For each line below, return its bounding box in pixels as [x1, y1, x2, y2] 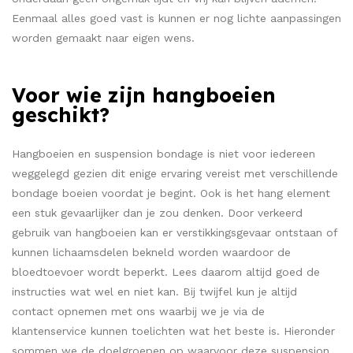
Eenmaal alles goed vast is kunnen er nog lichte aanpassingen [12, 11, 341, 24]
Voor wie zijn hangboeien [12, 83, 276, 107]
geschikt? [12, 102, 110, 127]
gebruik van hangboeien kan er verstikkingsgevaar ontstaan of [12, 226, 337, 239]
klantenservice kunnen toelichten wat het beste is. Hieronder [12, 325, 335, 337]
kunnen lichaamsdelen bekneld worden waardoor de [12, 246, 291, 258]
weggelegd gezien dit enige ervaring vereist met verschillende [12, 167, 338, 180]
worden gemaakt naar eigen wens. [12, 31, 195, 44]
